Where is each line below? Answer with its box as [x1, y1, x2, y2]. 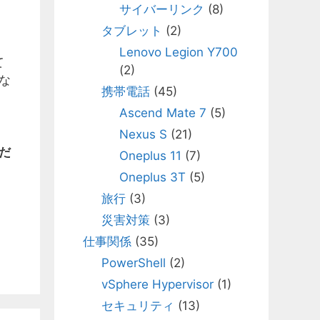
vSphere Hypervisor [101, 277, 214, 291]
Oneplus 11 [119, 149, 181, 163]
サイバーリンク [119, 2, 204, 16]
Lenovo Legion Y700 [119, 45, 238, 59]
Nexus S [119, 127, 167, 141]
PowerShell [101, 256, 166, 270]
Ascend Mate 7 [119, 106, 206, 120]
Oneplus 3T [119, 170, 186, 184]
